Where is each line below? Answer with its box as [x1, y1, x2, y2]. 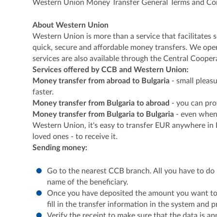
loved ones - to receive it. [32, 133, 118, 141]
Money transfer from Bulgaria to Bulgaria [32, 110, 174, 119]
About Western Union [32, 21, 109, 30]
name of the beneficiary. [47, 178, 129, 186]
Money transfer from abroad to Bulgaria [32, 77, 170, 85]
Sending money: [32, 144, 88, 152]
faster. [32, 88, 54, 96]
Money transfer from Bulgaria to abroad [32, 99, 170, 108]
